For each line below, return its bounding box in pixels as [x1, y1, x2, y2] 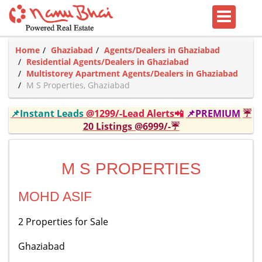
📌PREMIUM [186, 107, 240, 120]
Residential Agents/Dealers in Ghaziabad [26, 56, 189, 67]
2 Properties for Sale [18, 215, 108, 228]
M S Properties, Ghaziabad [26, 80, 130, 91]
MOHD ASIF [18, 189, 92, 204]
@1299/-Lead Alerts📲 [86, 107, 184, 120]
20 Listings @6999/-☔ [82, 120, 180, 133]
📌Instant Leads [11, 107, 86, 120]
